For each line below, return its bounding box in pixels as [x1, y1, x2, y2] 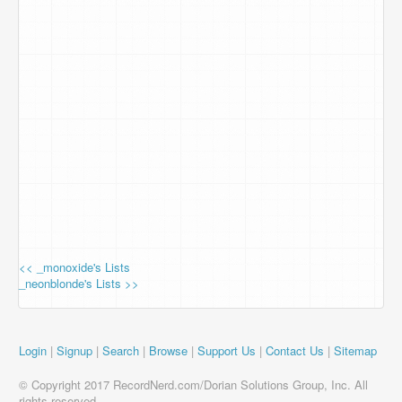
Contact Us [266, 342, 324, 359]
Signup [57, 342, 92, 359]
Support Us [197, 342, 256, 359]
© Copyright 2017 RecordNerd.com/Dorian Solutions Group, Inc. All [19, 376, 368, 393]
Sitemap [334, 342, 377, 359]
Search [102, 342, 139, 359]
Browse [149, 342, 188, 359]
